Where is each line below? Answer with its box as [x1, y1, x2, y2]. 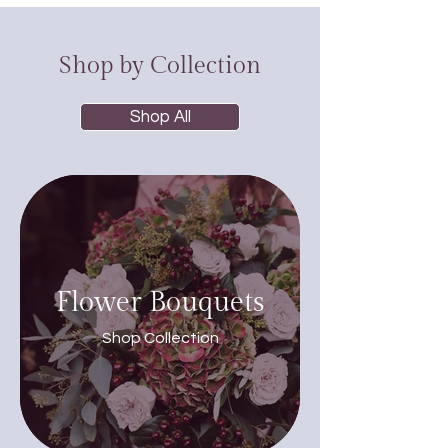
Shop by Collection [59, 52, 261, 80]
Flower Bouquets [55, 285, 265, 319]
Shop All [129, 108, 191, 126]
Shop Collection [101, 329, 219, 346]
